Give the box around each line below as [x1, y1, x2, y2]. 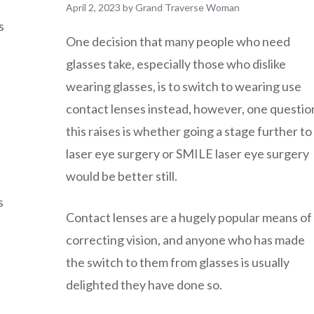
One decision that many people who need [66, 33, 290, 49]
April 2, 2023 [66, 1, 121, 14]
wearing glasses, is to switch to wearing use [66, 78, 301, 94]
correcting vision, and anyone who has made [66, 231, 305, 247]
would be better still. [66, 168, 177, 184]
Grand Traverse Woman [135, 1, 240, 14]
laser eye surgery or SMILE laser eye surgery [66, 145, 309, 161]
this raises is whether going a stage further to [66, 123, 312, 139]
